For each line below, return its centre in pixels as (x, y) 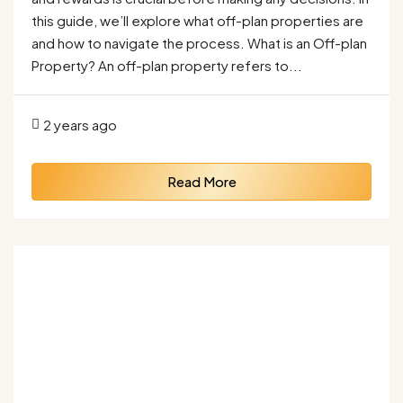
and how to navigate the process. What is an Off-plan (199, 42)
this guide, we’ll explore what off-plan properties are (197, 20)
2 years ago (80, 124)
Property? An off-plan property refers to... (167, 65)
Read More (201, 181)
